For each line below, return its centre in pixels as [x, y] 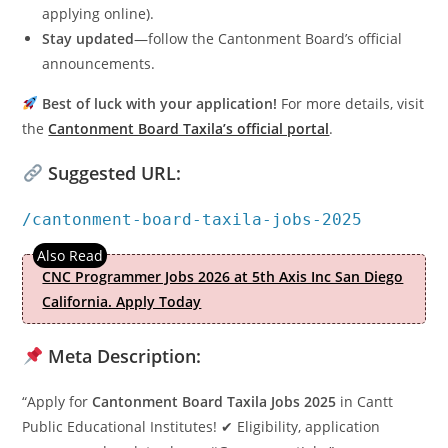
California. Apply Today [122, 301]
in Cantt [365, 401]
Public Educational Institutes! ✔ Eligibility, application [201, 426]
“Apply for [57, 401]
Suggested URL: [111, 173]
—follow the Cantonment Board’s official [268, 38]
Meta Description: [121, 356]
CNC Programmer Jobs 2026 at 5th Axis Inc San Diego [223, 276]
